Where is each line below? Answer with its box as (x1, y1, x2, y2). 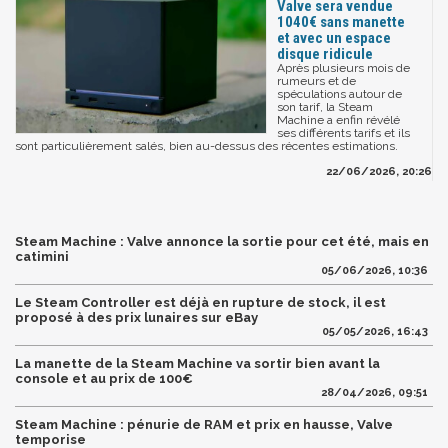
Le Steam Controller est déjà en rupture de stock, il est (15, 295, 386, 311)
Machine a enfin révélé (277, 113, 400, 128)
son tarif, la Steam (277, 100, 373, 115)
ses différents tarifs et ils (277, 126, 410, 141)
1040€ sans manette (277, 13, 405, 32)
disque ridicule (277, 45, 373, 64)
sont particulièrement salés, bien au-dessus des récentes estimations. (15, 139, 398, 154)
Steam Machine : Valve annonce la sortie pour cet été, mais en (15, 234, 429, 250)
